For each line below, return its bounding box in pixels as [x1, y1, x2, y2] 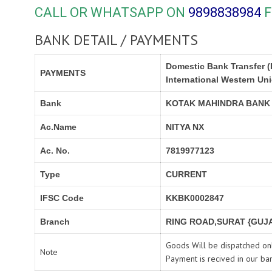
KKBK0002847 [166, 193, 224, 203]
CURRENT [166, 169, 207, 180]
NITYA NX [166, 122, 204, 132]
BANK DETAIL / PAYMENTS [35, 30, 198, 50]
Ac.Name [40, 122, 76, 132]
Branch [40, 217, 70, 227]
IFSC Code [40, 193, 84, 203]
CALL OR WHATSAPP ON [35, 5, 188, 21]
